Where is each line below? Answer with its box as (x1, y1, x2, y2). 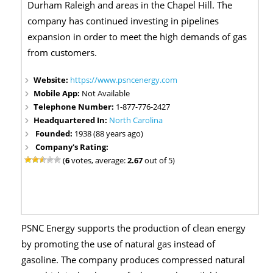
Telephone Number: (34, 101, 116, 113)
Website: (34, 74, 71, 86)
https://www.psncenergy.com (70, 74, 178, 86)
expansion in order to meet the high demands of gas (27, 30, 247, 44)
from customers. (27, 46, 97, 60)
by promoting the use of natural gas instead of (21, 238, 215, 251)
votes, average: (69, 155, 128, 166)
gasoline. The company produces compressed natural (21, 253, 245, 267)
